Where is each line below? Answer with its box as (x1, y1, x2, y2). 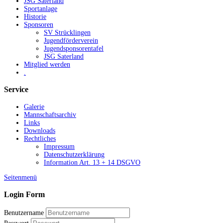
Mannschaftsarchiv (24, 111, 76, 118)
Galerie (24, 103, 44, 111)
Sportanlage (24, 4, 57, 12)
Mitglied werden (24, 60, 70, 68)
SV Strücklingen (44, 28, 91, 36)
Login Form (4, 189, 45, 199)
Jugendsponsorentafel (44, 44, 104, 52)
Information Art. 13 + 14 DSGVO (44, 158, 140, 166)
